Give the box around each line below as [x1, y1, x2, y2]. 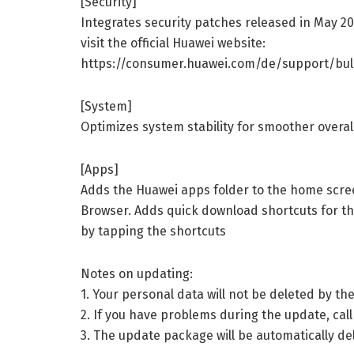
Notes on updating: [81, 266, 193, 282]
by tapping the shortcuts [81, 224, 226, 239]
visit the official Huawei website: [81, 36, 265, 51]
